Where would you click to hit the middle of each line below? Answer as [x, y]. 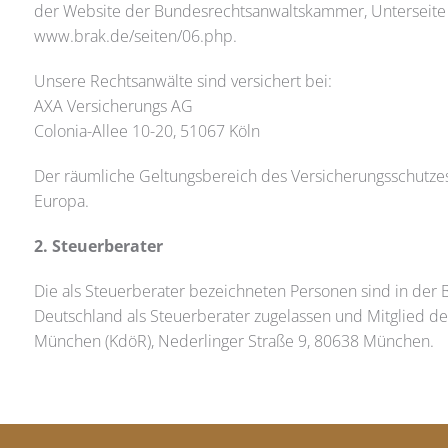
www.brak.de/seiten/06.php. [135, 36]
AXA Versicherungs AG [113, 106]
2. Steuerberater [98, 246]
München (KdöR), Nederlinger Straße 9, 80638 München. [233, 341]
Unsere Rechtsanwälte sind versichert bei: [182, 81]
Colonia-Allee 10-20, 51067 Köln [146, 131]
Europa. [61, 201]
